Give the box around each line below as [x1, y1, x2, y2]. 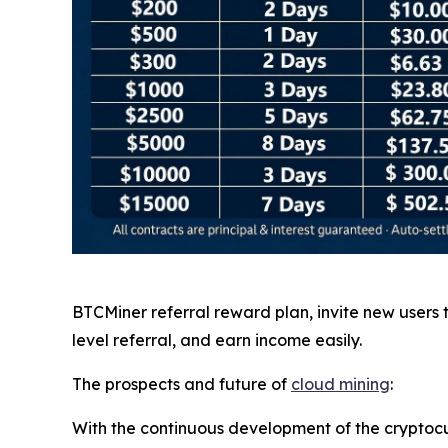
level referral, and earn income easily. [72, 329, 362, 350]
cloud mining [291, 373, 390, 394]
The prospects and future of [72, 373, 291, 394]
